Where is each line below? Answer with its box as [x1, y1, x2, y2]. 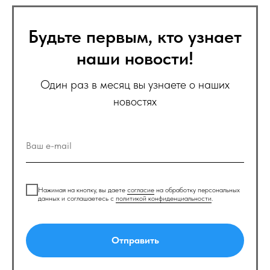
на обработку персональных [154, 185, 240, 194]
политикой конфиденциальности [116, 193, 212, 202]
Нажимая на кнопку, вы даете [38, 185, 127, 194]
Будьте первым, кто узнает [28, 25, 242, 47]
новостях [113, 94, 157, 108]
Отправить [111, 234, 159, 246]
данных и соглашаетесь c [38, 193, 116, 202]
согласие [127, 185, 154, 194]
